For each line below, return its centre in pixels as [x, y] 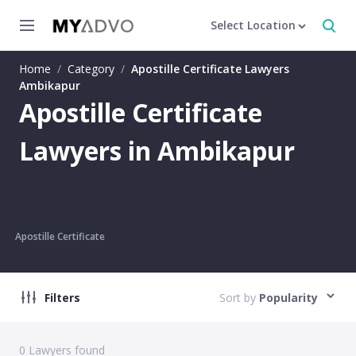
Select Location [253, 25]
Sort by [238, 297]
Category [91, 69]
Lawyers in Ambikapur [157, 151]
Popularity [288, 297]
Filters [62, 297]
